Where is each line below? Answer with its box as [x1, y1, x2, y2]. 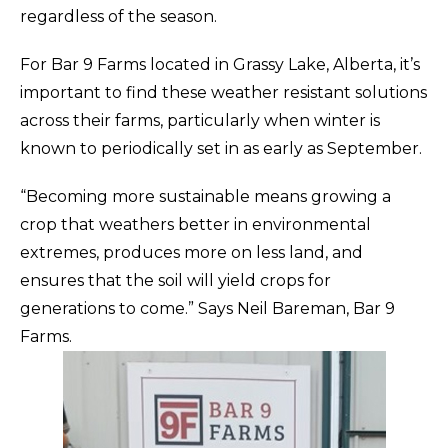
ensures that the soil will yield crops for [20, 270, 331, 290]
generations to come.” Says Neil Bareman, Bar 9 [20, 298, 395, 318]
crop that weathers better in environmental [20, 214, 371, 234]
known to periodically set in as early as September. [20, 138, 422, 158]
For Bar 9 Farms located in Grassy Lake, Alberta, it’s [20, 54, 420, 74]
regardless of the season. [20, 6, 217, 26]
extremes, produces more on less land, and [20, 242, 363, 262]
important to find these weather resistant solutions [20, 82, 427, 102]
